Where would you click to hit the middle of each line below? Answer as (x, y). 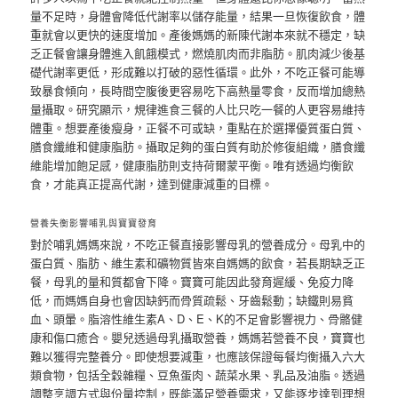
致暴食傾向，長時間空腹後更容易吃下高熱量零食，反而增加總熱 (198, 91)
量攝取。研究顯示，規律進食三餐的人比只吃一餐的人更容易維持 (198, 109)
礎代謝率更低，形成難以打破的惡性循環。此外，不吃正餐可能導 (198, 72)
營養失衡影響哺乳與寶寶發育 (94, 223)
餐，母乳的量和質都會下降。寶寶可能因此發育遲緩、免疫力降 (192, 282)
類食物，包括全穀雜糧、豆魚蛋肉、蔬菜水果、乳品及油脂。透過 (198, 375)
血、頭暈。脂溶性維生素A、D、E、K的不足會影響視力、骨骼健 (197, 319)
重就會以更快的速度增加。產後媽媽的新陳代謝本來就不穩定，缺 (198, 35)
